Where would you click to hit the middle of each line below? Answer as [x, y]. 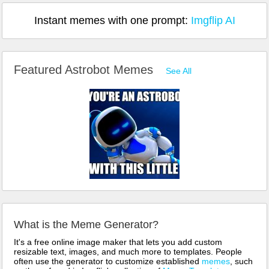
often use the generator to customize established [108, 261]
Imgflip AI [213, 20]
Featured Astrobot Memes [85, 69]
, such [241, 261]
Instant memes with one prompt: [112, 20]
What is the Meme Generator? [86, 224]
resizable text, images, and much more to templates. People [128, 251]
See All [179, 71]
